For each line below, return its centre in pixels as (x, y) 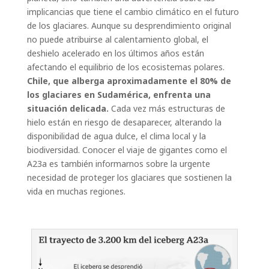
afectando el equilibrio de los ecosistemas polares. (125, 67)
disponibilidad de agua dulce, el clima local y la (116, 136)
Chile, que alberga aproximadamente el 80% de (129, 81)
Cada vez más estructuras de (167, 109)
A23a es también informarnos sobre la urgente (118, 164)
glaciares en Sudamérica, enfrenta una (126, 95)
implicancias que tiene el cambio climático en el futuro (133, 12)
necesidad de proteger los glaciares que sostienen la (129, 178)
